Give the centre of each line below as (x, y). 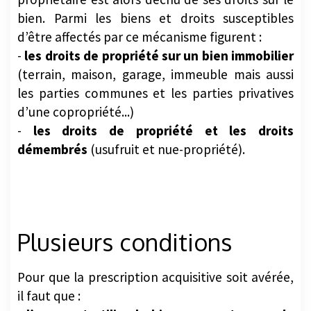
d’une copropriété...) (76, 120)
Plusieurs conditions (125, 250)
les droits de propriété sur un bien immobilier (159, 64)
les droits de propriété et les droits (163, 138)
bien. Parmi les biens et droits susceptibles (155, 26)
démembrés (52, 157)
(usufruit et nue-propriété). (166, 157)
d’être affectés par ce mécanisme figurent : (140, 45)
